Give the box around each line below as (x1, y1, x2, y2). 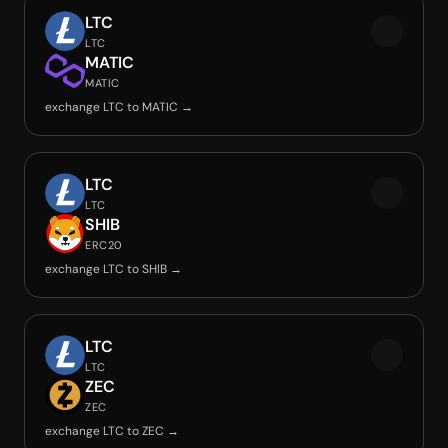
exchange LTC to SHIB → (45, 261, 182, 277)
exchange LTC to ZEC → (45, 423, 179, 439)
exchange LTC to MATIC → (45, 99, 193, 115)
